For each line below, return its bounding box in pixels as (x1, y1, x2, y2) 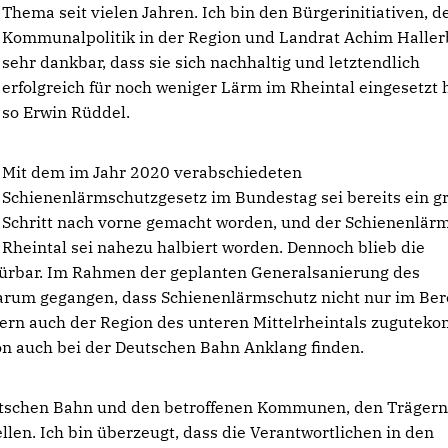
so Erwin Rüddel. (2, 102, 131, 122)
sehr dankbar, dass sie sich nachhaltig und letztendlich (2, 52, 421, 72)
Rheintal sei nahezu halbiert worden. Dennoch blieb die (2, 237, 426, 257)
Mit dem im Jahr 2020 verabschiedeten (2, 162, 303, 182)
